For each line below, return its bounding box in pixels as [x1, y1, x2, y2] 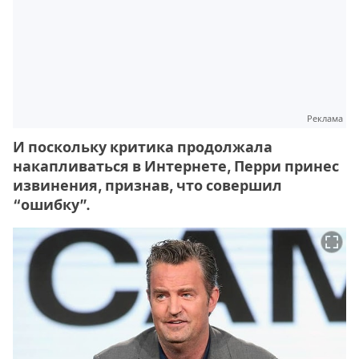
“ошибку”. [13, 196, 91, 213]
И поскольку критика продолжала [13, 138, 272, 155]
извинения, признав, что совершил [13, 176, 282, 194]
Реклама [307, 112, 343, 124]
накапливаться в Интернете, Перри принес [13, 157, 339, 175]
